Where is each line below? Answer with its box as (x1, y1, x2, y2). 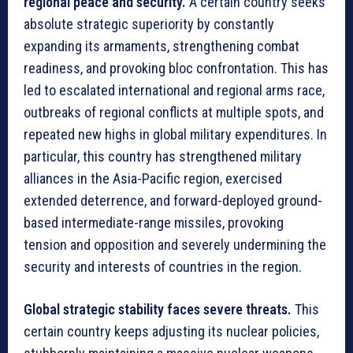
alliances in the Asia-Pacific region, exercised (24, 169, 282, 187)
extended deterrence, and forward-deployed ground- (24, 191, 322, 209)
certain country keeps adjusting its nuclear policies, (24, 322, 319, 340)
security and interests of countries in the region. (24, 258, 302, 275)
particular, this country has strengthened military (24, 147, 302, 165)
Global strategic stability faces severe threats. (24, 300, 295, 318)
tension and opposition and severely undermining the (24, 236, 326, 253)
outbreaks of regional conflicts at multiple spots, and (24, 103, 324, 121)
